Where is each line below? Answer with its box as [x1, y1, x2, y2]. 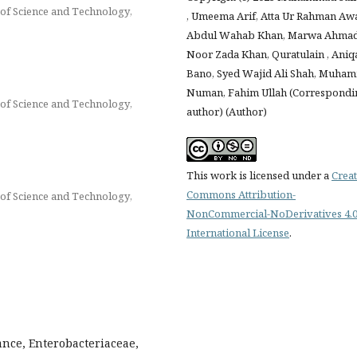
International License [186, 225, 289, 240]
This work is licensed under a [186, 167, 331, 182]
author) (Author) [186, 104, 267, 119]
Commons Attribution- [186, 186, 296, 202]
